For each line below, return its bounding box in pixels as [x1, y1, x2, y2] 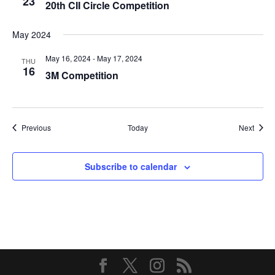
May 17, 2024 [96, 53, 142, 63]
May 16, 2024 [45, 53, 91, 63]
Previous [21, 122, 51, 133]
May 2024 [12, 28, 51, 41]
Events [50, 122, 73, 132]
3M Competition [45, 68, 118, 82]
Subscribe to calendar [85, 160, 177, 172]
